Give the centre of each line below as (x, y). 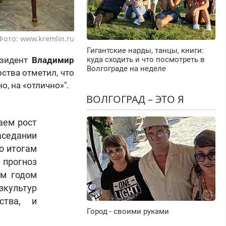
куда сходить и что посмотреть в (146, 60)
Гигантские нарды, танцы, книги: (145, 51)
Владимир (53, 60)
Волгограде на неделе (126, 69)
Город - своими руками (128, 212)
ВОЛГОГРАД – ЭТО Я (135, 99)
